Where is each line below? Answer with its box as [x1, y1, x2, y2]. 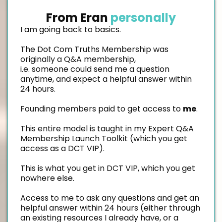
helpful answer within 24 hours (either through [20, 202, 200, 214]
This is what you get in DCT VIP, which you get [20, 163, 195, 174]
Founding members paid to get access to [20, 103, 183, 115]
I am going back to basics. [20, 24, 121, 36]
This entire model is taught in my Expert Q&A [20, 123, 194, 135]
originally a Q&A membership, [20, 54, 136, 65]
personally [111, 9, 176, 26]
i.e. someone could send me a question [20, 63, 169, 75]
